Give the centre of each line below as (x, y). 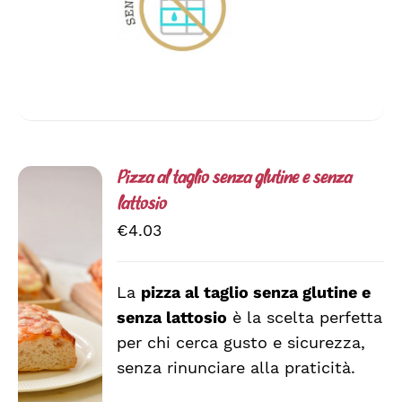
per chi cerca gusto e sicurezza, (241, 343)
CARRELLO (66, 314)
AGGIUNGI (63, 275)
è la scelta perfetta (305, 318)
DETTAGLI (62, 354)
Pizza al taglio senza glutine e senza (234, 179)
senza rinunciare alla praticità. (236, 368)
